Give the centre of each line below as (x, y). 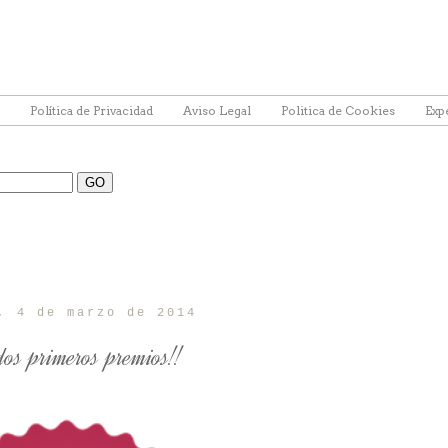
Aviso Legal (217, 111)
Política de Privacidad (91, 111)
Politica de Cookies (338, 111)
